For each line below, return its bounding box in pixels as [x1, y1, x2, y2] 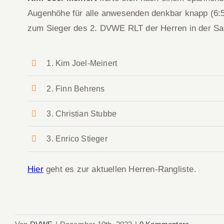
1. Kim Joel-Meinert [46, 59, 117, 68]
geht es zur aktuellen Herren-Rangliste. [45, 164, 196, 174]
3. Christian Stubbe [46, 109, 117, 118]
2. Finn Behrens [46, 84, 105, 93]
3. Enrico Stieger [46, 134, 107, 143]
